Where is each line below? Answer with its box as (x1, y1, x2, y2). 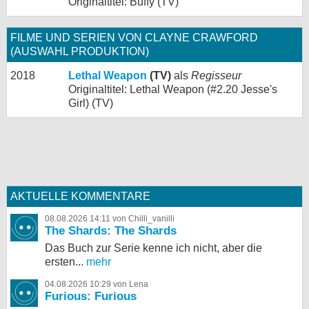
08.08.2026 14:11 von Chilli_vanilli (45, 214, 175, 223)
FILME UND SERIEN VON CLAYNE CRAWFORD (10, 32, 258, 43)
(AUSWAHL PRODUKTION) (10, 46, 149, 57)
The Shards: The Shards (45, 224, 177, 237)
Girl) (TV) (68, 97, 113, 109)
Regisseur (191, 70, 241, 81)
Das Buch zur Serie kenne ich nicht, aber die (45, 242, 262, 254)
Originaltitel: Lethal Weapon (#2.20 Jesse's (68, 83, 277, 95)
